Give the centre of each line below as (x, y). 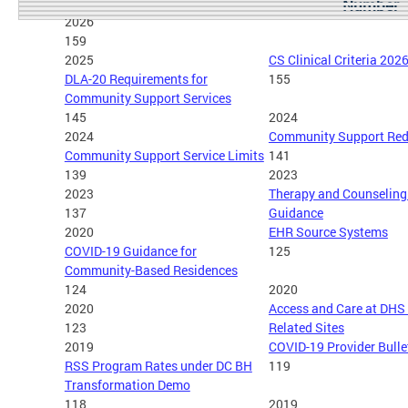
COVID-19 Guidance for (130, 250)
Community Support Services (148, 97)
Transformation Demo (127, 384)
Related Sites (306, 327)
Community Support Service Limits (164, 155)
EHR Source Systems (328, 231)
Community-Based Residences (151, 270)
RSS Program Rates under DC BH (158, 365)
